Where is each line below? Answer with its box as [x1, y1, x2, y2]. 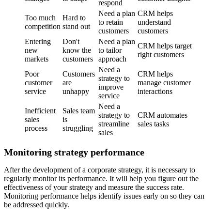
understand [138, 17, 171, 26]
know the [62, 46, 91, 54]
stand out [62, 22, 90, 31]
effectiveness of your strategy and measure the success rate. [4, 183, 184, 192]
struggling [62, 124, 93, 132]
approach [98, 54, 126, 63]
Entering [25, 37, 51, 46]
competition [25, 22, 61, 31]
